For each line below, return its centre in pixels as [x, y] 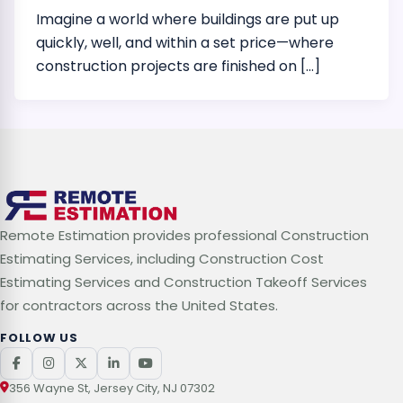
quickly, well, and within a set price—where [185, 43]
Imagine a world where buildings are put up [188, 20]
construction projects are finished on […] [178, 67]
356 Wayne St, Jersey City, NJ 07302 [112, 388]
